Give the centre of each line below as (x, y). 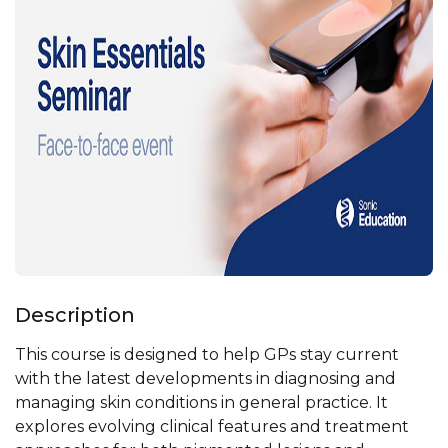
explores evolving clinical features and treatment (212, 426)
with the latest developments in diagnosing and (205, 378)
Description (75, 315)
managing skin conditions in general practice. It (201, 402)
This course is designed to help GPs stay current (207, 354)
